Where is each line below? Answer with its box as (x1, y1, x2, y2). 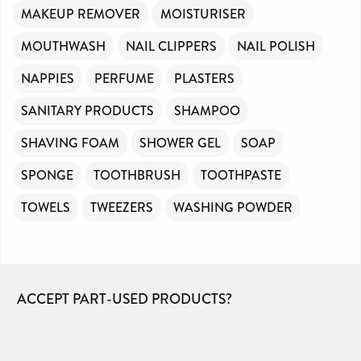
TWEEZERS (90, 197, 153, 217)
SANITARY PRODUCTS (21, 101, 154, 120)
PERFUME (94, 68, 154, 88)
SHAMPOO (174, 101, 240, 120)
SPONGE (21, 165, 73, 185)
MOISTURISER (160, 4, 246, 23)
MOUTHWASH (21, 36, 106, 56)
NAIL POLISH (237, 36, 315, 56)
